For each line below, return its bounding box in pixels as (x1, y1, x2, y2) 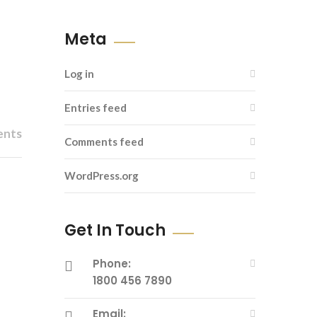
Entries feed (64, 101, 127, 114)
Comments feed (64, 135, 144, 148)
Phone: (93, 256, 131, 271)
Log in (64, 67, 94, 80)
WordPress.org (64, 169, 139, 182)
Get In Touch (64, 219, 166, 241)
